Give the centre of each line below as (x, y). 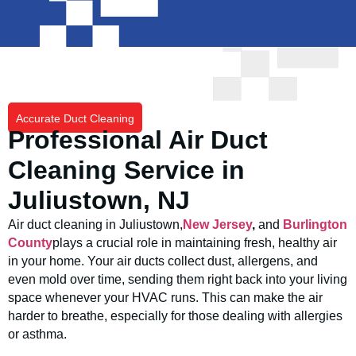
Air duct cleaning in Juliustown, (95, 224)
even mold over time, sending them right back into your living (178, 279)
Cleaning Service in (126, 170)
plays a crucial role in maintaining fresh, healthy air (195, 243)
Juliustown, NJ (99, 200)
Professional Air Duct (138, 140)
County (30, 243)
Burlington (315, 224)
